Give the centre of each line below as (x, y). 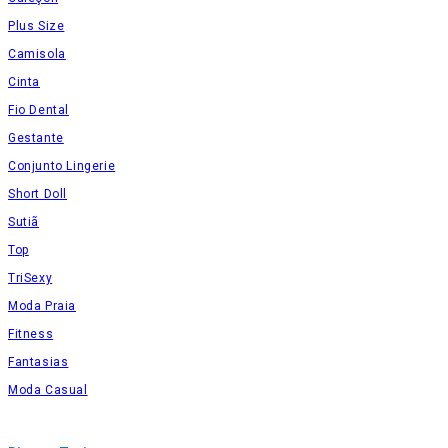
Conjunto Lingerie (62, 166)
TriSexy (30, 278)
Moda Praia (42, 306)
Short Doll (37, 194)
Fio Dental (38, 110)
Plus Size (36, 26)
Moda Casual (48, 390)
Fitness (31, 334)
